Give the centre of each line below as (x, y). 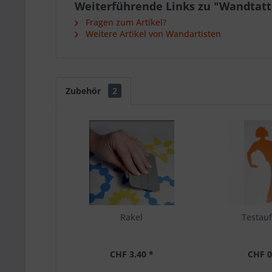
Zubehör (84, 91)
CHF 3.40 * (131, 254)
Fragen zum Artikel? (125, 22)
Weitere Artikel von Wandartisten (152, 34)
